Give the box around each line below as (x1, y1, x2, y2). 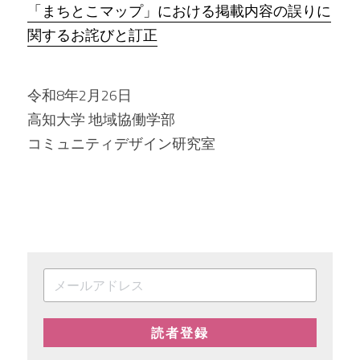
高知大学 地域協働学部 (27, 108, 175, 130)
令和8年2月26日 (27, 84, 132, 106)
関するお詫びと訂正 (27, 24, 157, 46)
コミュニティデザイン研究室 (27, 133, 215, 154)
